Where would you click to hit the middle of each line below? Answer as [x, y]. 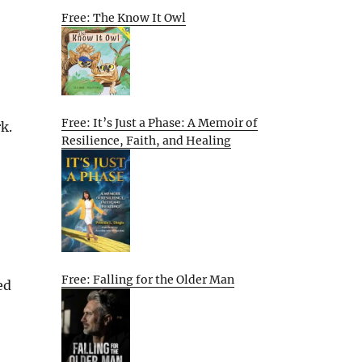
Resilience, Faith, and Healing [146, 140]
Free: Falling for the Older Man [148, 279]
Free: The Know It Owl [124, 18]
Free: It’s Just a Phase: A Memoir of [160, 122]
